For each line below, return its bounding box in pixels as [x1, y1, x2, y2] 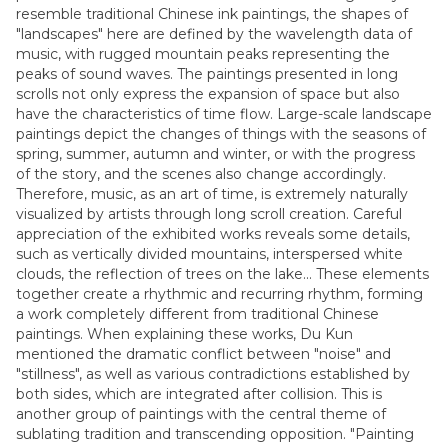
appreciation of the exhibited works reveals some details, [16, 225, 410, 243]
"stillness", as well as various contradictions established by [16, 365, 410, 383]
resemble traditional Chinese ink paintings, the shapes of [16, 5, 408, 23]
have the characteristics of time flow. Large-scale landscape [16, 105, 432, 123]
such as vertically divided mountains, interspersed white [16, 245, 403, 263]
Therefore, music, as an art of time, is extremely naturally [16, 185, 408, 203]
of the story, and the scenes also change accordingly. [16, 165, 386, 183]
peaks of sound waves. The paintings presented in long [16, 65, 398, 83]
